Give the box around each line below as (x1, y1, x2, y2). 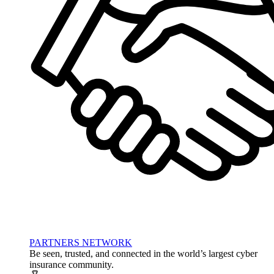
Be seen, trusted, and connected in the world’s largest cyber (29, 248, 257, 259)
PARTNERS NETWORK (29, 237, 132, 248)
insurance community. (29, 259, 114, 270)
